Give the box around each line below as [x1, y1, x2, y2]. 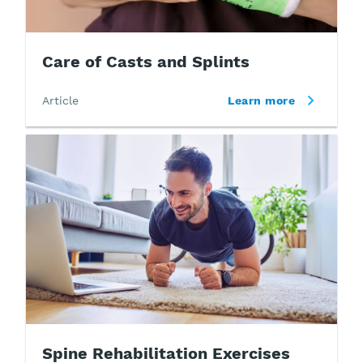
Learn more [228, 94, 295, 108]
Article [42, 94, 79, 108]
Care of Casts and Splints [42, 52, 250, 72]
